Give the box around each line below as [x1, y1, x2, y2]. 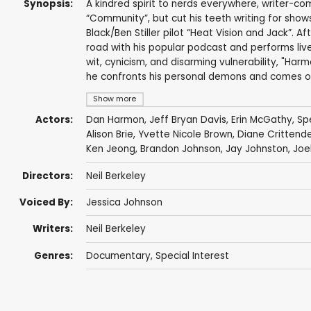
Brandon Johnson [140, 142, 221, 156]
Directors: [22, 169, 73, 183]
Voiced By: [19, 196, 73, 210]
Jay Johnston [225, 142, 288, 156]
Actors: [35, 113, 73, 127]
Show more [93, 94, 137, 105]
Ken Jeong [85, 142, 135, 156]
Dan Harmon [85, 113, 144, 127]
